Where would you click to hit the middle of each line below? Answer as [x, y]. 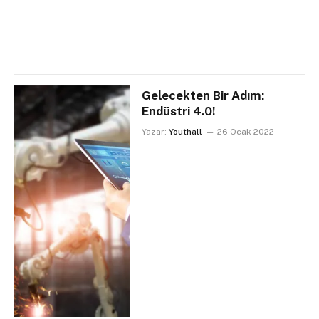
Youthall [186, 131]
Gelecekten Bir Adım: [203, 95]
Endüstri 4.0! [179, 111]
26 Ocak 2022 [246, 131]
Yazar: [155, 131]
